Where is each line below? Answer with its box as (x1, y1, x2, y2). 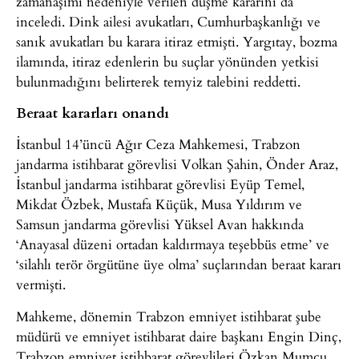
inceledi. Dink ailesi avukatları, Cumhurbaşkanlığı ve (16, 10, 321, 31)
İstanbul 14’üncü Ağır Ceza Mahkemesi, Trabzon (16, 134, 301, 155)
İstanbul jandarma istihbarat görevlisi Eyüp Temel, (16, 174, 305, 195)
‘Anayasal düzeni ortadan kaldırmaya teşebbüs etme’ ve (16, 234, 329, 255)
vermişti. (16, 274, 66, 295)
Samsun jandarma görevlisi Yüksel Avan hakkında (16, 214, 304, 235)
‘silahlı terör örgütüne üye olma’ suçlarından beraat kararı (16, 254, 341, 275)
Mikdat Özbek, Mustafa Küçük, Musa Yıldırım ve (16, 194, 302, 215)
